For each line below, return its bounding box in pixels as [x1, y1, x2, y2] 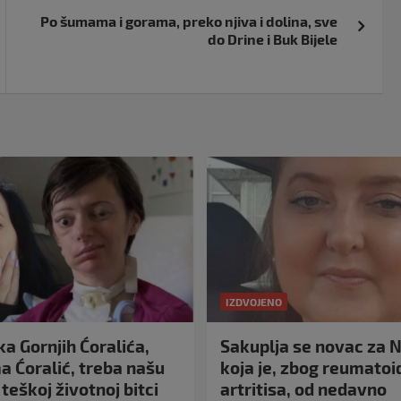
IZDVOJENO [226, 295, 282, 309]
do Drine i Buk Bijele [208, 30, 338, 47]
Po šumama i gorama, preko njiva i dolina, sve [40, 12, 338, 30]
